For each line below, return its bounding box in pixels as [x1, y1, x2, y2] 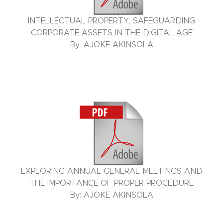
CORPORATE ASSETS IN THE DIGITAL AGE [30, 29, 193, 37]
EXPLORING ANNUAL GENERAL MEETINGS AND [20, 167, 203, 176]
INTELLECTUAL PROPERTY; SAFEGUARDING [28, 17, 195, 25]
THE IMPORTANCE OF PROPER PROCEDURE [29, 179, 194, 188]
